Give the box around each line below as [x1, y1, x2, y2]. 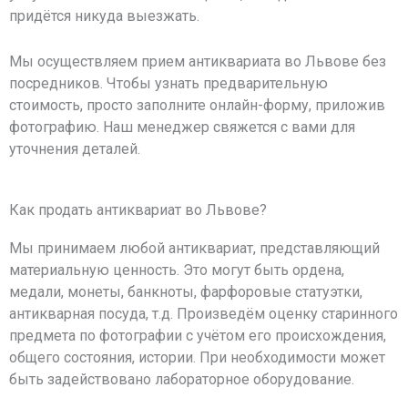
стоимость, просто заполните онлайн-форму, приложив [9, 96, 385, 114]
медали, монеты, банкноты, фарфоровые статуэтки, [9, 283, 362, 301]
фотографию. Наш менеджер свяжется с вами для [9, 117, 355, 136]
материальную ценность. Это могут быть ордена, [9, 261, 344, 280]
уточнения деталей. [9, 139, 140, 158]
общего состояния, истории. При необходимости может [9, 349, 385, 367]
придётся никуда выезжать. [9, 7, 199, 25]
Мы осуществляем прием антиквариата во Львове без [9, 52, 386, 70]
